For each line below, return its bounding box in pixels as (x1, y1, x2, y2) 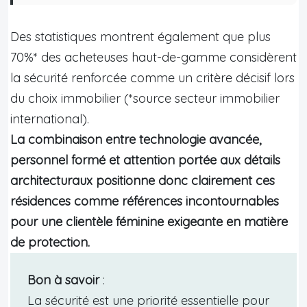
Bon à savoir (27, 271, 99, 288)
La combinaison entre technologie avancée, (10, 131, 261, 147)
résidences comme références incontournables (10, 193, 279, 209)
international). (10, 110, 89, 127)
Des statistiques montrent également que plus (10, 28, 271, 45)
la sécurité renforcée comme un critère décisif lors (10, 69, 295, 86)
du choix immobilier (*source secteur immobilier (10, 90, 280, 106)
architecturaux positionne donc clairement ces (10, 172, 275, 188)
